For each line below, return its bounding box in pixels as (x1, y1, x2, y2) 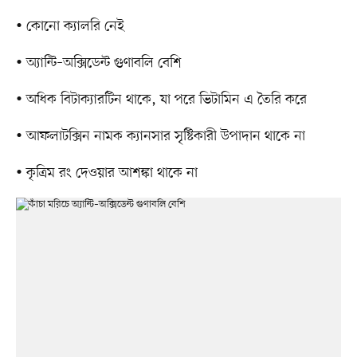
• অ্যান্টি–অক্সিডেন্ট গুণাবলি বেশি (15, 53, 182, 73)
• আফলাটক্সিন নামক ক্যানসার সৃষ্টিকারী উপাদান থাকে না (15, 127, 305, 147)
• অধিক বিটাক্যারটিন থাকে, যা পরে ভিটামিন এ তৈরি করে (15, 90, 307, 110)
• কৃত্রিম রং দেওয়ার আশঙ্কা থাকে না (15, 163, 198, 183)
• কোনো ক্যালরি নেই (15, 17, 124, 37)
